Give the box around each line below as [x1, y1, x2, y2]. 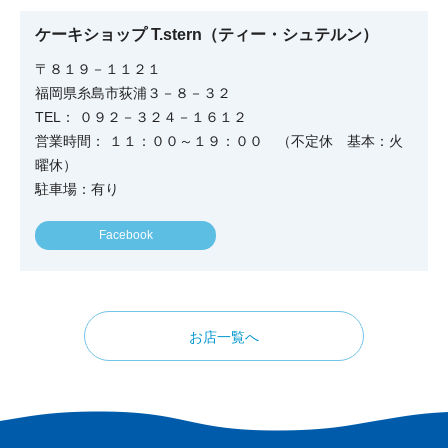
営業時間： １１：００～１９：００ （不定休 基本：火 [35, 133, 403, 150]
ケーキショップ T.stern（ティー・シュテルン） [35, 26, 378, 44]
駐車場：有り [35, 181, 119, 198]
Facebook [98, 228, 153, 243]
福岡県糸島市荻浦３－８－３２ [35, 85, 231, 102]
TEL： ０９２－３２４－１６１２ [35, 109, 247, 126]
